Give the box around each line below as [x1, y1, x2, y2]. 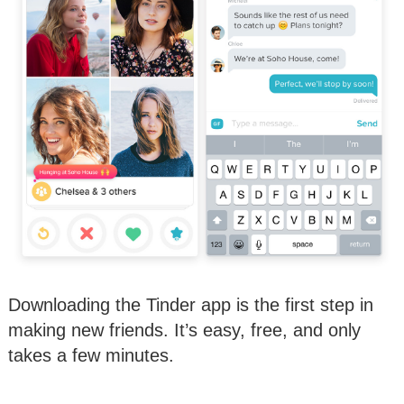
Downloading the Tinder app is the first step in [8, 294, 373, 315]
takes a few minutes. [8, 344, 174, 365]
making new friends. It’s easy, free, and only [8, 319, 361, 340]
